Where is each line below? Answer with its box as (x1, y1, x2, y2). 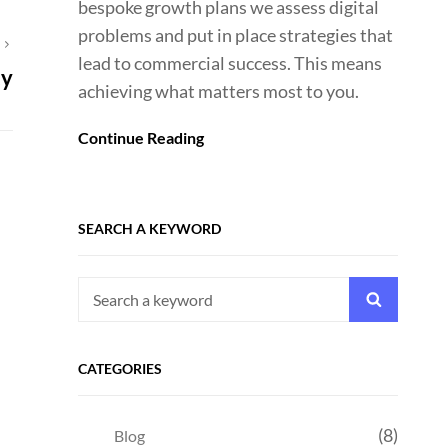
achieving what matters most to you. (78, 80, 359, 102)
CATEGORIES (78, 359, 162, 377)
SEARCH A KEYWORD (78, 219, 221, 237)
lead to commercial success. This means (78, 52, 382, 74)
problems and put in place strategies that (78, 24, 393, 46)
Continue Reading (78, 128, 204, 147)
